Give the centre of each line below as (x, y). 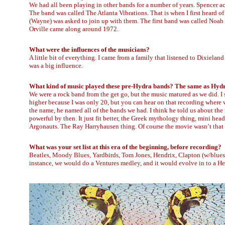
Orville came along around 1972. (74, 29)
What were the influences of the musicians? (89, 49)
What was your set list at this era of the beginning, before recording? (125, 147)
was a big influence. (56, 66)
